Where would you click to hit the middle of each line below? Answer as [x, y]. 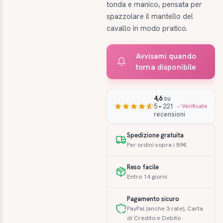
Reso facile [143, 167]
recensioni [170, 114]
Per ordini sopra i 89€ [157, 145]
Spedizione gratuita [156, 135]
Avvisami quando [166, 56]
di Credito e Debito [154, 218]
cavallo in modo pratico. [147, 28]
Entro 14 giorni [147, 176]
